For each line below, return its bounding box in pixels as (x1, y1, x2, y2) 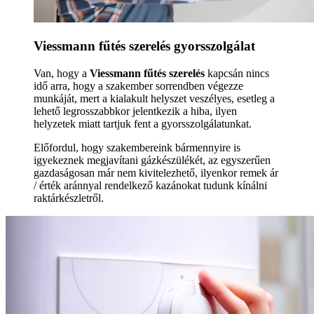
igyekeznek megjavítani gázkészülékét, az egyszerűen (34, 153, 271, 166)
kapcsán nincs (205, 67, 269, 79)
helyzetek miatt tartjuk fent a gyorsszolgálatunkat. (34, 117, 252, 130)
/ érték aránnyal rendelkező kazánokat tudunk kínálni (34, 179, 267, 191)
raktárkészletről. (34, 191, 104, 204)
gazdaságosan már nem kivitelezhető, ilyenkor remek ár (34, 166, 278, 179)
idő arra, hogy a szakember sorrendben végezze (34, 79, 243, 92)
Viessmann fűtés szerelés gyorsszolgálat (34, 39, 255, 54)
